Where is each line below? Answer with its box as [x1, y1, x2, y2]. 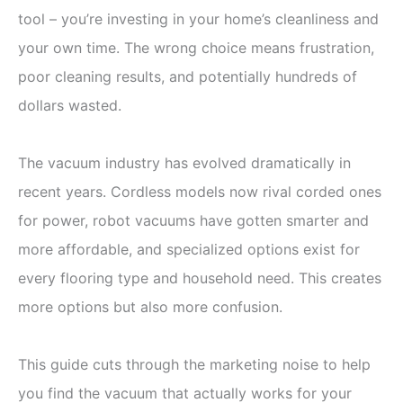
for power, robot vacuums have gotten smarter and [18, 210, 369, 229]
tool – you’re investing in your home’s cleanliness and [18, 9, 379, 28]
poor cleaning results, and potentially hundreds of [18, 67, 357, 85]
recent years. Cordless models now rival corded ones [18, 182, 381, 201]
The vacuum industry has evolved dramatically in [18, 153, 351, 172]
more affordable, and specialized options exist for [18, 239, 360, 258]
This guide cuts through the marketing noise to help [18, 354, 371, 373]
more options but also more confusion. [18, 297, 282, 316]
